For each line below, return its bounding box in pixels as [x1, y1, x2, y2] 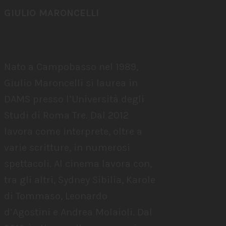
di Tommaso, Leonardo [4, 190, 107, 202]
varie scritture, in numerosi [4, 142, 130, 153]
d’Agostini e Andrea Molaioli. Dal [4, 206, 152, 218]
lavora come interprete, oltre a [4, 126, 142, 137]
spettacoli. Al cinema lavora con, [4, 158, 152, 169]
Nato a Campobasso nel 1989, [4, 61, 138, 73]
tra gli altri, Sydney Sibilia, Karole [4, 174, 155, 186]
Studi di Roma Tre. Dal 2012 [4, 109, 129, 121]
